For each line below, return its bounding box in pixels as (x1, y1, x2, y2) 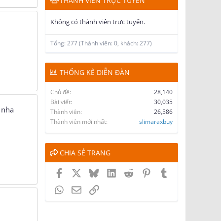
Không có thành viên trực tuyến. (50, 17, 145, 26)
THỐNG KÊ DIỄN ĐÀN (60, 67, 130, 77)
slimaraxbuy (139, 117, 173, 126)
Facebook (63, 167, 96, 177)
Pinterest (150, 167, 181, 177)
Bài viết (50, 97, 71, 106)
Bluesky (98, 167, 125, 177)
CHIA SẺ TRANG (60, 147, 110, 157)
